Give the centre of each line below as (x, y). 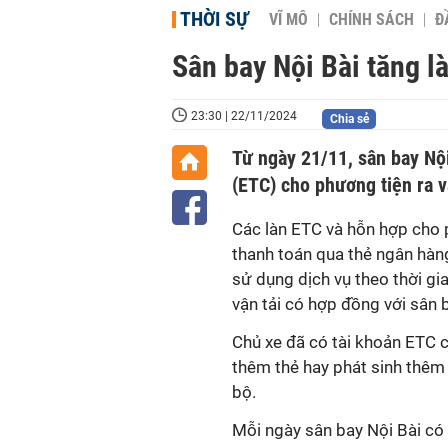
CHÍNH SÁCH (371, 20)
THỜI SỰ (214, 19)
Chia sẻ (349, 119)
